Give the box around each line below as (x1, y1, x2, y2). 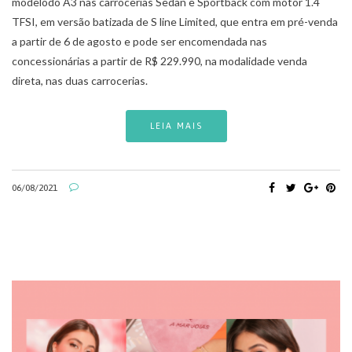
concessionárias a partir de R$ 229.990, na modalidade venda (12, 54, 307, 68)
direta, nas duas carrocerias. (12, 74, 148, 88)
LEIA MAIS (149, 121, 203, 131)
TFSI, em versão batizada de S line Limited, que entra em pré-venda (12, 15, 338, 29)
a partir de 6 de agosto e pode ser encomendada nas (12, 35, 267, 49)
